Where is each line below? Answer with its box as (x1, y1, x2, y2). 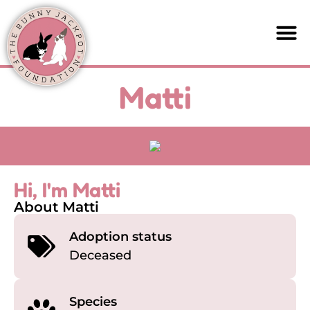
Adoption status (69, 229, 172, 245)
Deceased (69, 248, 131, 264)
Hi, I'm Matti (14, 177, 120, 203)
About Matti (14, 199, 99, 216)
